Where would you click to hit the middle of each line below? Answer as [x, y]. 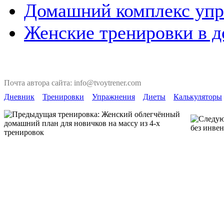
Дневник [19, 97]
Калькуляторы [198, 97]
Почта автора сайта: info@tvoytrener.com [72, 83]
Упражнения [113, 97]
